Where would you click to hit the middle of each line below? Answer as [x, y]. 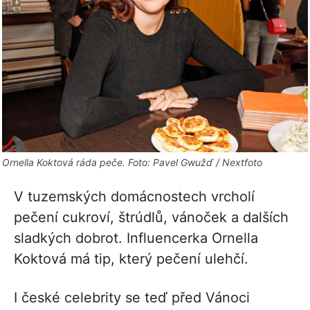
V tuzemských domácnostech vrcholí [134, 196]
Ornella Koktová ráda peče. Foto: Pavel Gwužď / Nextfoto [132, 162]
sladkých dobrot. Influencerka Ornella [136, 238]
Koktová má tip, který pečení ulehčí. [131, 258]
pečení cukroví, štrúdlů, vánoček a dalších [151, 217]
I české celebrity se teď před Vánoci [132, 297]
